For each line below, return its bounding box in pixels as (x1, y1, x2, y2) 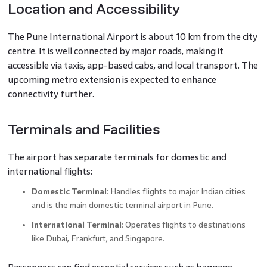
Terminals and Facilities (7, 122, 160, 138)
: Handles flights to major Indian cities (106, 187, 246, 197)
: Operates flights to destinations (121, 221, 246, 230)
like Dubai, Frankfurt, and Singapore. (31, 234, 164, 244)
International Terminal (31, 221, 122, 230)
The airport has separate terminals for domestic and (7, 152, 226, 163)
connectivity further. (7, 89, 94, 100)
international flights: (7, 166, 92, 177)
